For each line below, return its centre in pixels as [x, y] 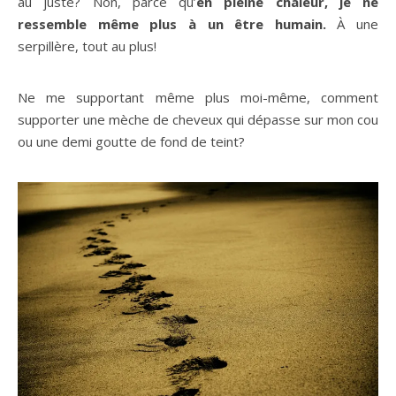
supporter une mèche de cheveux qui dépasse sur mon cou [198, 120]
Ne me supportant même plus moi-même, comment [198, 98]
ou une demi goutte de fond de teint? [131, 142]
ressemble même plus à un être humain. [178, 24]
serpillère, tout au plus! [87, 46]
